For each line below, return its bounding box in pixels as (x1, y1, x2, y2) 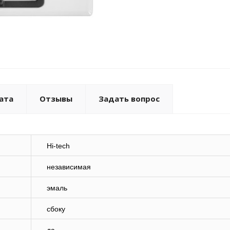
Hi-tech (47, 142, 70, 150)
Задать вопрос (99, 93, 160, 104)
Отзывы (40, 93, 72, 104)
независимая (47, 163, 91, 171)
